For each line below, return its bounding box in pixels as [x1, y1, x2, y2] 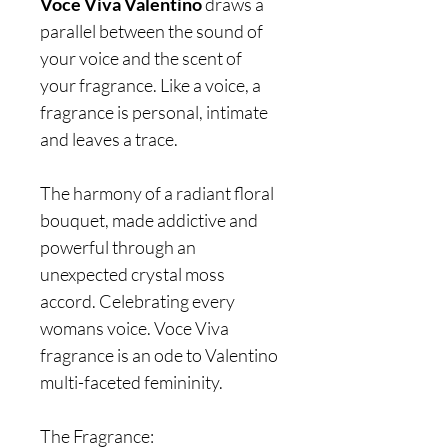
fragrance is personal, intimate [40, 101, 268, 123]
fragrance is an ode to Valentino [40, 344, 278, 366]
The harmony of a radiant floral [40, 182, 274, 204]
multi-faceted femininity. [40, 371, 223, 393]
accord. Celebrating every [40, 290, 235, 312]
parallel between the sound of [40, 20, 263, 42]
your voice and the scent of [40, 47, 242, 69]
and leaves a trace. [40, 128, 178, 150]
